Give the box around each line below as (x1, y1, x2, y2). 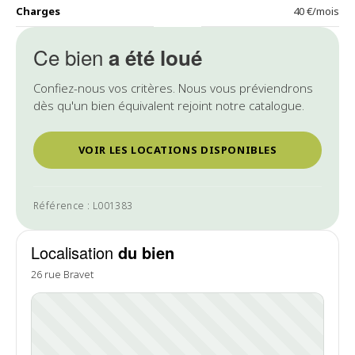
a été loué (109, 43, 202, 72)
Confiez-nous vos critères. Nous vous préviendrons (33, 80, 313, 96)
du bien (118, 241, 174, 264)
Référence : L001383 (33, 199, 133, 212)
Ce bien (33, 42, 109, 71)
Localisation (31, 241, 118, 264)
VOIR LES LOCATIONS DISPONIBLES (78, 143, 277, 157)
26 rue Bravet (31, 267, 94, 281)
